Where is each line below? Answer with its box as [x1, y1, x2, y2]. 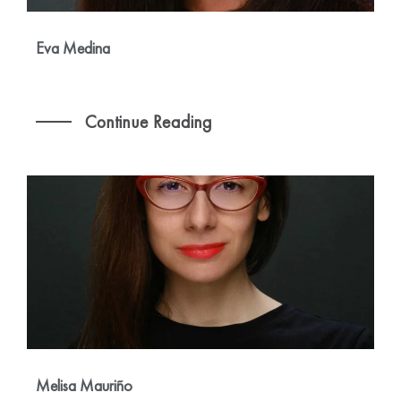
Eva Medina [36, 38, 110, 59]
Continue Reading [81, 110, 212, 134]
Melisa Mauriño [36, 375, 132, 397]
